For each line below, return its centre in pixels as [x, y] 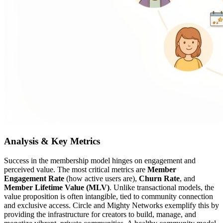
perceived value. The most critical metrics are [76, 169]
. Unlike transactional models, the [162, 187]
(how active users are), [102, 178]
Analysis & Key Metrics [52, 141]
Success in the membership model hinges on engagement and [100, 160]
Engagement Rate [34, 178]
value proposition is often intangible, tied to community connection [109, 196]
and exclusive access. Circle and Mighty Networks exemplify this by [111, 205]
